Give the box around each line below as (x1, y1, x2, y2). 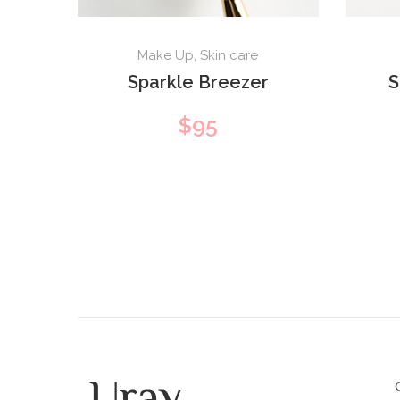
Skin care (200, 46, 259, 63)
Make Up (137, 46, 195, 63)
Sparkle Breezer (127, 71, 269, 93)
